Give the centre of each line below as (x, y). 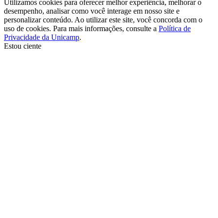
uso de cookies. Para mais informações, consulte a (81, 28)
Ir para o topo (170, 54)
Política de (175, 28)
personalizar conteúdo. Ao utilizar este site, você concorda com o (103, 19)
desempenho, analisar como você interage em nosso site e (92, 11)
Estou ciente (23, 46)
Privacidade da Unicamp (42, 37)
